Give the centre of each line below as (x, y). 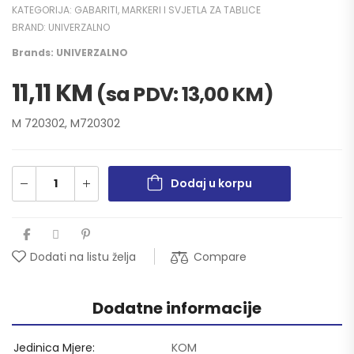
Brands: (34, 52)
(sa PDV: (139, 94)
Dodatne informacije (177, 308)
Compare (220, 256)
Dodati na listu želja (83, 256)
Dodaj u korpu (211, 183)
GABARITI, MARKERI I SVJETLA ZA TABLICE (168, 9)
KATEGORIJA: (43, 9)
